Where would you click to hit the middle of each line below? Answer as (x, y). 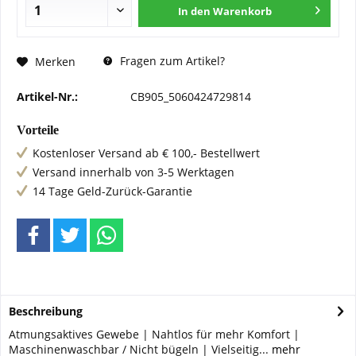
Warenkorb (243, 11)
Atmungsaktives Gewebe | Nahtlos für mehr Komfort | (154, 334)
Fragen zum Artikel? (171, 61)
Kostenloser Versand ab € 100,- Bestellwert (146, 153)
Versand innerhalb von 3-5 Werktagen (133, 172)
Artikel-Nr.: (47, 97)
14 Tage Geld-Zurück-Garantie (112, 191)
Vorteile (38, 130)
